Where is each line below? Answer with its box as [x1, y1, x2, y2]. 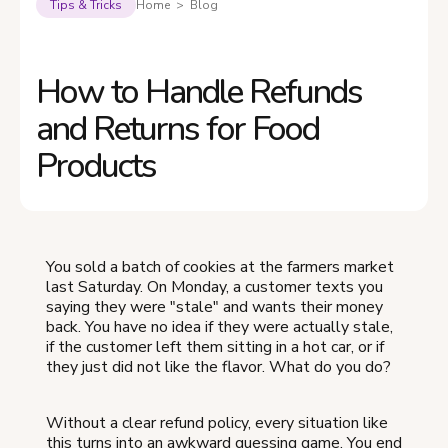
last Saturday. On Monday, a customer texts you [46, 276, 383, 299]
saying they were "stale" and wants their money [46, 296, 383, 319]
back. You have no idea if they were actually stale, [46, 316, 393, 339]
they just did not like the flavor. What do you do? [46, 356, 391, 379]
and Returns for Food [36, 106, 319, 153]
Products [36, 143, 156, 190]
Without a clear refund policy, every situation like [46, 412, 388, 435]
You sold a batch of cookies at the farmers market [46, 256, 394, 279]
